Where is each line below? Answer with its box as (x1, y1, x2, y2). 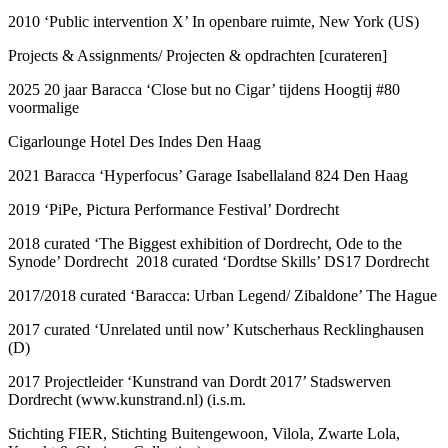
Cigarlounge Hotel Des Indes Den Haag (8, 132, 261, 150)
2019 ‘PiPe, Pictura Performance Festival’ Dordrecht (8, 200, 339, 218)
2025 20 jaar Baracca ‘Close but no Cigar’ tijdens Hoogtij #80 (8, 80, 400, 98)
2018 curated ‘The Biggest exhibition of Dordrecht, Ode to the (8, 234, 402, 252)
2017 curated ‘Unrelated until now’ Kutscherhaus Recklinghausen (8, 320, 424, 338)
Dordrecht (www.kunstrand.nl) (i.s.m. (8, 390, 250, 408)
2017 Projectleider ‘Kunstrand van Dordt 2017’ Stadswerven (8, 372, 391, 390)
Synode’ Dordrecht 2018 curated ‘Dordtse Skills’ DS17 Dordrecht (8, 252, 429, 270)
